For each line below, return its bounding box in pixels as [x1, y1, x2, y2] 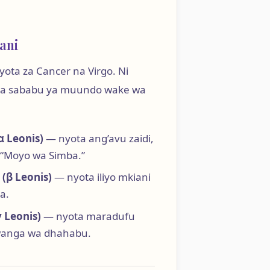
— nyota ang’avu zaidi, [43, 131, 154, 145]
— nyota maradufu [40, 209, 135, 223]
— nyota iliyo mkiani [51, 170, 151, 184]
